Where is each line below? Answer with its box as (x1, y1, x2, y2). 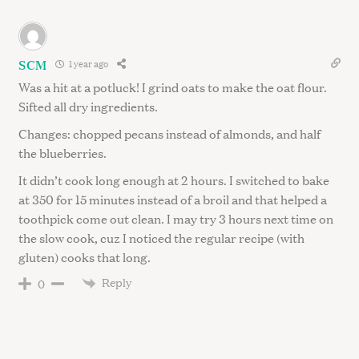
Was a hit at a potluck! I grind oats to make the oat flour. (18, 77, 327, 96)
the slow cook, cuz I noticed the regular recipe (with (18, 228, 305, 247)
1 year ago (67, 57, 109, 71)
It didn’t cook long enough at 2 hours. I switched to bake (18, 170, 329, 189)
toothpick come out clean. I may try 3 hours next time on (18, 208, 333, 228)
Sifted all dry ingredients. (18, 96, 158, 115)
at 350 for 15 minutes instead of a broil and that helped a (18, 189, 327, 208)
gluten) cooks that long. (18, 247, 151, 266)
